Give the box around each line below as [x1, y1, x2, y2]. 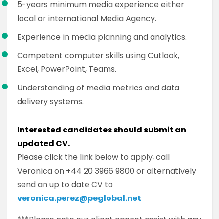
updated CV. [17, 138, 70, 149]
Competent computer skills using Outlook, [17, 50, 179, 61]
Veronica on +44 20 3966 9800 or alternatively [17, 165, 196, 176]
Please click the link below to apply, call [17, 152, 170, 163]
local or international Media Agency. [17, 13, 156, 24]
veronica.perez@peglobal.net [17, 193, 141, 204]
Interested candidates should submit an [17, 124, 186, 135]
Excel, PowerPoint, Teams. [17, 64, 116, 75]
